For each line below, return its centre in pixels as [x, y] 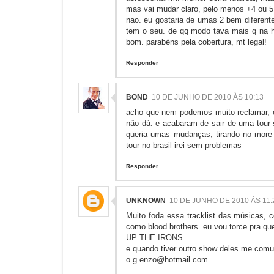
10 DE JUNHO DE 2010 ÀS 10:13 [208, 98]
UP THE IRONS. [156, 238]
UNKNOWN [146, 201]
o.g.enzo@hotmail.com [167, 260]
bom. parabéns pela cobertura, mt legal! [196, 42]
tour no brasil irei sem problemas [184, 146]
